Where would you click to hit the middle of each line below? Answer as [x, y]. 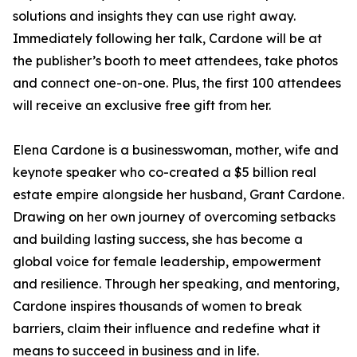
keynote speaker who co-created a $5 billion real [165, 173]
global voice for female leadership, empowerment [167, 262]
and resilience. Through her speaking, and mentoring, [176, 284]
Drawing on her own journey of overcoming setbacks [174, 217]
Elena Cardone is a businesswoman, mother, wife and [176, 150]
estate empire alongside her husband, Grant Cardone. [178, 195]
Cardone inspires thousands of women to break [157, 306]
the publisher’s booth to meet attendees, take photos [175, 61]
